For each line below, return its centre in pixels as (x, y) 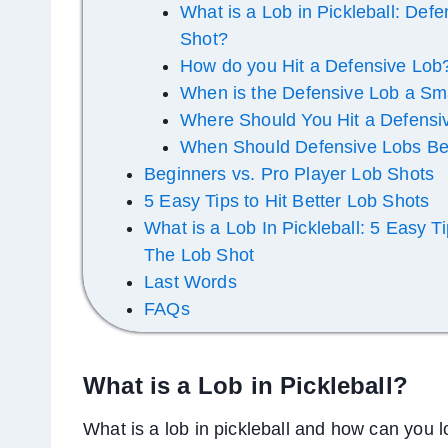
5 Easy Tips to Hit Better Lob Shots (287, 201)
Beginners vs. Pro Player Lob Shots (289, 174)
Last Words (190, 282)
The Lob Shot (199, 255)
